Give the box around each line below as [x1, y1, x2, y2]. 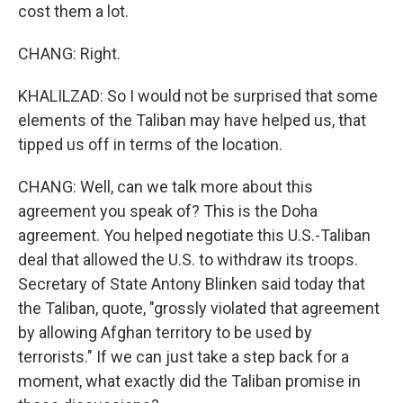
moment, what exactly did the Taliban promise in [18, 372, 361, 390]
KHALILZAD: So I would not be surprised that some [18, 86, 378, 105]
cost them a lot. [18, 2, 129, 21]
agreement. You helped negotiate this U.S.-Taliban [18, 226, 371, 245]
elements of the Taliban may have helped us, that [18, 111, 366, 130]
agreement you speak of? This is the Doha [18, 201, 318, 220]
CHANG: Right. [18, 44, 121, 63]
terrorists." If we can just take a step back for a [18, 347, 349, 366]
